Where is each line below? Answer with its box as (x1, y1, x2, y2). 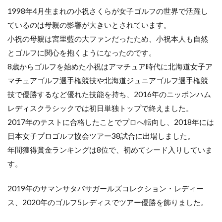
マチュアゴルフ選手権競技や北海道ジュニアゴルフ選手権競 (7, 76, 208, 85)
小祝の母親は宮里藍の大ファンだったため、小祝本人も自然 (7, 34, 208, 43)
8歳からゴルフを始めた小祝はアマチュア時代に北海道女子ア (7, 62, 213, 71)
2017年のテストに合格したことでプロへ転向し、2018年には (7, 117, 214, 126)
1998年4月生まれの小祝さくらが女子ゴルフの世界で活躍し (7, 6, 208, 15)
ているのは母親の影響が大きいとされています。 (7, 20, 171, 29)
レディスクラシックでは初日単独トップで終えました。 (7, 104, 193, 112)
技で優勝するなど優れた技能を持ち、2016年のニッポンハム (7, 90, 211, 99)
